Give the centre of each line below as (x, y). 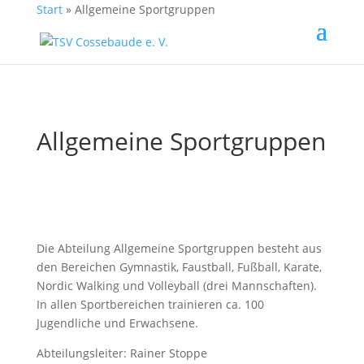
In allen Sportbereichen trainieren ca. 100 (150, 304)
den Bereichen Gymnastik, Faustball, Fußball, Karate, (179, 267)
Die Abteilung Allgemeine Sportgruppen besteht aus (179, 248)
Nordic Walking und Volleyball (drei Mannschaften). (176, 286)
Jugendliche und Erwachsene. (117, 323)
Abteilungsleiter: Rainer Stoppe (121, 353)
